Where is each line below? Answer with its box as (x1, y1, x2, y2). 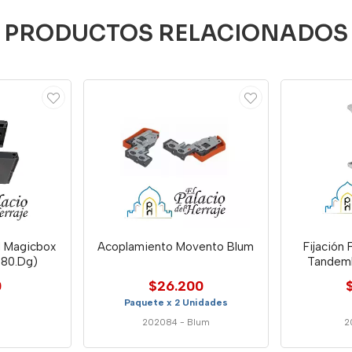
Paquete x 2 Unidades (123, 296, 228, 308)
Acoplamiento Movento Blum (97, 239, 255, 254)
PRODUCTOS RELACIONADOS (4, 20, 348, 47)
